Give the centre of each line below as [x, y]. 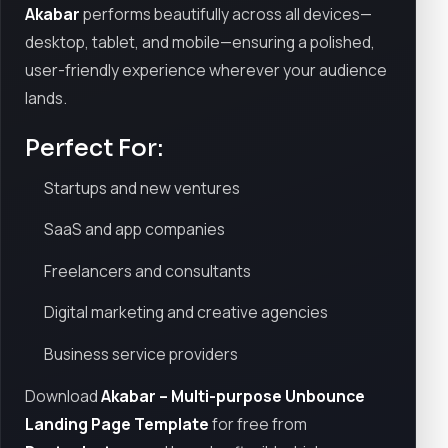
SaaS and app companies [135, 229]
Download [63, 395]
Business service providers [141, 353]
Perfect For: [94, 147]
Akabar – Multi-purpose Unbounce [233, 395]
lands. [46, 97]
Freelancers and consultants [148, 270]
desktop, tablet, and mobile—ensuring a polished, [200, 41]
